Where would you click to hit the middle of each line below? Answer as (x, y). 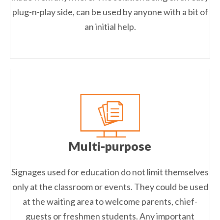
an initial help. (110, 27)
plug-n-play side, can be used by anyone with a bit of (110, 12)
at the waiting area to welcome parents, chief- (110, 202)
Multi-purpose (110, 146)
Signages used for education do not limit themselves (110, 172)
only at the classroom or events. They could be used (110, 187)
